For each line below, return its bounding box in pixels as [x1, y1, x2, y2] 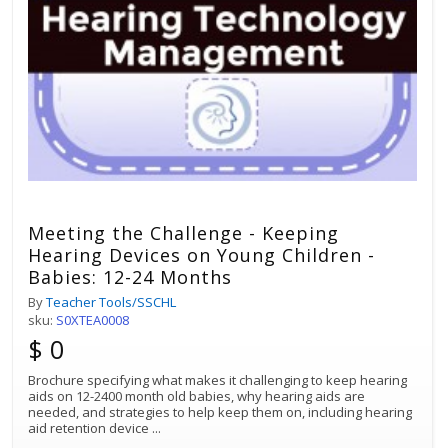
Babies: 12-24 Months [28, 264, 232, 289]
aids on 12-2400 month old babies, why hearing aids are [28, 386, 365, 405]
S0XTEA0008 [56, 310, 129, 329]
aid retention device [28, 418, 152, 437]
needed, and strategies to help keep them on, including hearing [28, 402, 412, 421]
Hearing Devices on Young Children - [28, 242, 375, 267]
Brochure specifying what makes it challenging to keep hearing [28, 370, 407, 389]
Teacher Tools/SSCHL [46, 292, 176, 311]
